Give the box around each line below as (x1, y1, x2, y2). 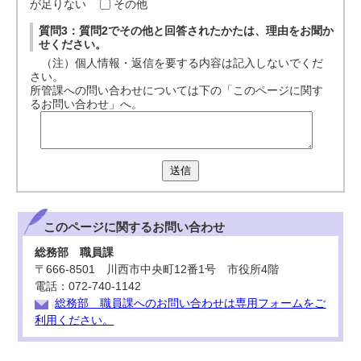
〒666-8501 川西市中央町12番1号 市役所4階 (35, 263, 280, 276)
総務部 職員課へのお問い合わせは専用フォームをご (55, 297, 326, 309)
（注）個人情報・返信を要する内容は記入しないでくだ (30, 57, 324, 69)
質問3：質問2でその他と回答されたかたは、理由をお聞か (39, 25, 334, 37)
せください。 (39, 39, 107, 51)
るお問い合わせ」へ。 (30, 98, 143, 110)
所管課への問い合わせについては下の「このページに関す (30, 85, 324, 97)
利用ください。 (35, 314, 114, 326)
